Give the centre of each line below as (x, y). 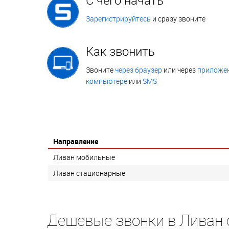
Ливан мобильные (84, 157)
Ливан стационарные (89, 173)
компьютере (107, 81)
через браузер (139, 70)
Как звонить (120, 51)
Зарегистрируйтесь (118, 18)
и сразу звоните (178, 18)
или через (180, 70)
